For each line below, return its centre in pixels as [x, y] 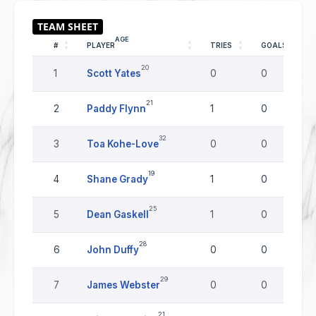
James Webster [123, 285]
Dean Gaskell [118, 214]
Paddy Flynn [116, 109]
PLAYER [101, 45]
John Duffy [113, 250]
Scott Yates [114, 73]
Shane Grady [117, 179]
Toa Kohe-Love [123, 144]
